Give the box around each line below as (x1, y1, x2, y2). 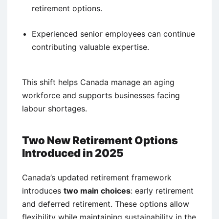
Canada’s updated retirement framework (22, 172, 172, 182)
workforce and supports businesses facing (22, 90, 180, 100)
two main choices (64, 185, 131, 196)
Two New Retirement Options (22, 133, 178, 147)
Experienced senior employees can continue (32, 28, 195, 39)
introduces (22, 185, 64, 196)
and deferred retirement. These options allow (22, 198, 189, 209)
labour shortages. (22, 103, 87, 113)
